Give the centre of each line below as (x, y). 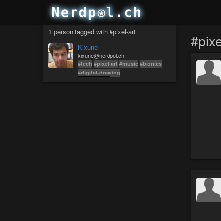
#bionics (151, 63)
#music (129, 63)
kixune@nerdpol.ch (101, 55)
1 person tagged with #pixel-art (92, 31)
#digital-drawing (99, 72)
